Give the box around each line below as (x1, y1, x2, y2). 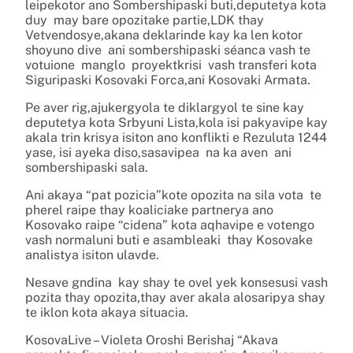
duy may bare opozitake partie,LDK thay (25, 12, 264, 28)
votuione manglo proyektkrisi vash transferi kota (25, 57, 317, 72)
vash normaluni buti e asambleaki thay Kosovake (25, 232, 313, 247)
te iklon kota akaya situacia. (25, 304, 188, 320)
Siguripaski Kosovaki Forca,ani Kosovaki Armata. (25, 72, 310, 87)
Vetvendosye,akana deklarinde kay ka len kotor (25, 27, 303, 43)
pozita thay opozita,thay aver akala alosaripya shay (25, 289, 325, 305)
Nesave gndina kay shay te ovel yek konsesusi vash (25, 274, 328, 290)
